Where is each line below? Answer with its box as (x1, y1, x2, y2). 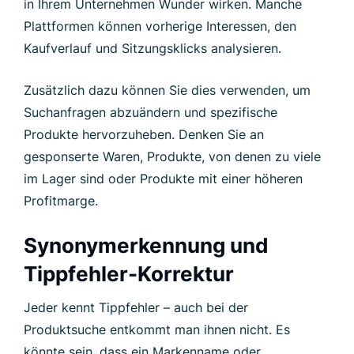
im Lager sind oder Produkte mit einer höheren (24, 171, 303, 187)
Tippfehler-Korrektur (24, 262, 234, 287)
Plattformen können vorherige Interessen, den (24, 18, 296, 35)
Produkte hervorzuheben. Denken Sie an (24, 126, 264, 143)
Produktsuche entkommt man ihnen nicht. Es (24, 322, 290, 338)
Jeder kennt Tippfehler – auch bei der (24, 299, 248, 316)
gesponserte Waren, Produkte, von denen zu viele (24, 149, 321, 165)
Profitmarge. (24, 193, 98, 209)
